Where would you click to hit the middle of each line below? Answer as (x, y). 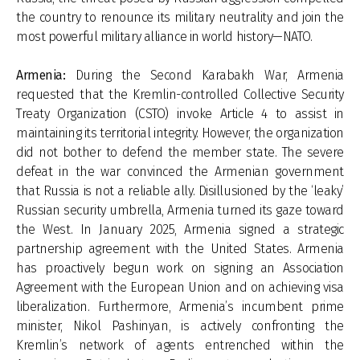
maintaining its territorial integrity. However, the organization (180, 133)
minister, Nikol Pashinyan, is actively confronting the (180, 326)
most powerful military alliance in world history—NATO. (164, 37)
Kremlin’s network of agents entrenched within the (180, 345)
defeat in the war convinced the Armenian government (180, 172)
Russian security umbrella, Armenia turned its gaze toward (180, 210)
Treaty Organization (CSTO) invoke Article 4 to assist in (180, 114)
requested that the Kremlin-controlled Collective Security (180, 94)
